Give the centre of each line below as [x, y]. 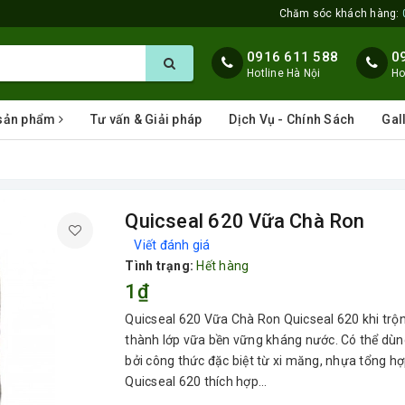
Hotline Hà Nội [284, 73]
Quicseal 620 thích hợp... [196, 381]
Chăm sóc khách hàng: [340, 14]
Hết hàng [223, 266]
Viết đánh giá [172, 245]
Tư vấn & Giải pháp [146, 119]
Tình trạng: [160, 266]
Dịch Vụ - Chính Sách [292, 119]
